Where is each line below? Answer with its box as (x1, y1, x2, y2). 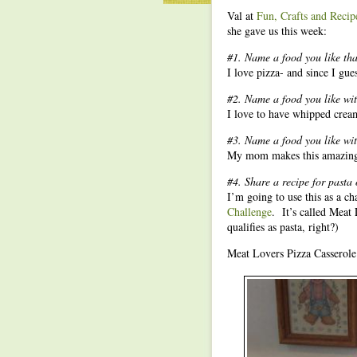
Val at (227, 8, 257, 23)
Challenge (227, 204, 272, 219)
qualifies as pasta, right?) (227, 219, 339, 234)
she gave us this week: (227, 23, 327, 38)
